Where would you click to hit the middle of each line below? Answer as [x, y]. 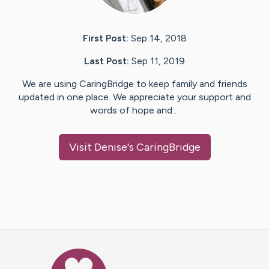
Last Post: [107, 61]
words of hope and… [134, 110]
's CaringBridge [164, 147]
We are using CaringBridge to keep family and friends [134, 84]
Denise [110, 147]
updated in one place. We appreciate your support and [134, 97]
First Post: [105, 38]
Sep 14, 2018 [159, 38]
